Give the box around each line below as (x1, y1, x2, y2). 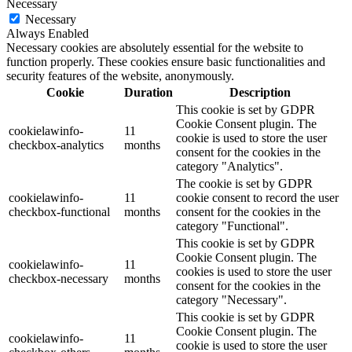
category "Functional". (176, 219, 288, 233)
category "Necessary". (176, 293, 287, 307)
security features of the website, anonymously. (6, 69, 234, 83)
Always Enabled (6, 27, 89, 41)
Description (229, 86, 291, 100)
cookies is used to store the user (176, 265, 332, 279)
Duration (124, 86, 173, 100)
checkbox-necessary (9, 272, 108, 286)
